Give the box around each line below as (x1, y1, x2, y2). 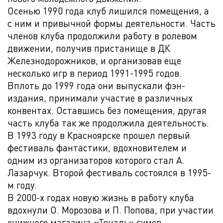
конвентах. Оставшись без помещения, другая (7, 104, 207, 116)
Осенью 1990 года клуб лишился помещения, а (7, 4, 209, 17)
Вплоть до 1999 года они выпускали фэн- (7, 79, 185, 92)
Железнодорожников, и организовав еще (7, 54, 181, 67)
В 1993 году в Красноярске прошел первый (7, 129, 190, 141)
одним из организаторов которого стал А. (7, 154, 185, 166)
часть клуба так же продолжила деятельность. (7, 116, 209, 129)
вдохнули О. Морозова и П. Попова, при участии (7, 204, 214, 216)
